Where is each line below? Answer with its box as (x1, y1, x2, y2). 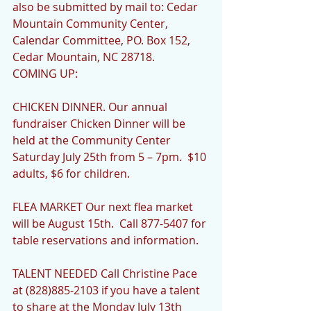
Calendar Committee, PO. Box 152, (12, 32, 193, 48)
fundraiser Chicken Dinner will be (12, 115, 188, 131)
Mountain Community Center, (12, 15, 171, 31)
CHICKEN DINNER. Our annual (12, 99, 170, 115)
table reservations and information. (12, 232, 201, 248)
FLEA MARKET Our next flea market (12, 199, 196, 215)
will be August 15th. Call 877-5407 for (12, 215, 209, 231)
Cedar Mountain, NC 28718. (12, 49, 158, 65)
